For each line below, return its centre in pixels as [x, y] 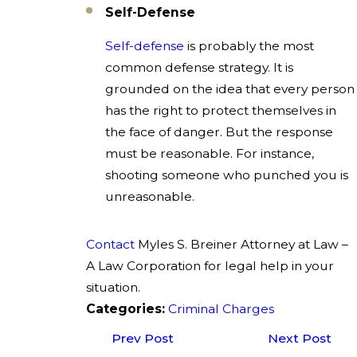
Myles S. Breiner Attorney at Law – [242, 244]
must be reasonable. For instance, [209, 154]
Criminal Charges [222, 308]
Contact [111, 244]
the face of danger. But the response [219, 132]
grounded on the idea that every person [229, 89]
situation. [114, 287]
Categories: [127, 308]
